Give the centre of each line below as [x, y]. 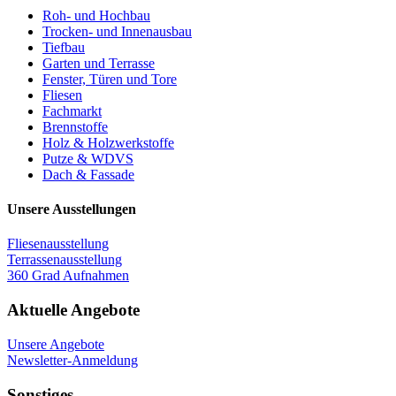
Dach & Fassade [88, 174]
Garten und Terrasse [99, 63]
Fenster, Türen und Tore [110, 79]
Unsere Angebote [56, 344]
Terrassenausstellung [65, 260]
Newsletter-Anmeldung [72, 360]
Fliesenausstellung [58, 244]
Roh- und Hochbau [96, 15]
